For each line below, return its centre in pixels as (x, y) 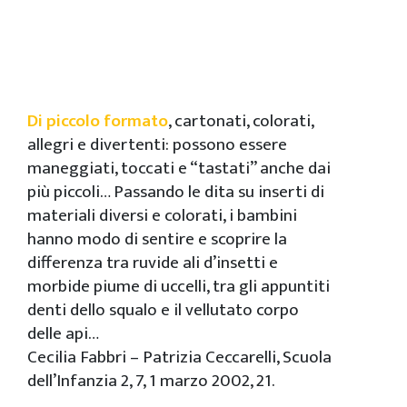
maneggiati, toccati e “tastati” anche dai (179, 168)
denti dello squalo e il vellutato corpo (163, 310)
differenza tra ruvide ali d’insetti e (153, 263)
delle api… (63, 333)
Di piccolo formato (98, 121)
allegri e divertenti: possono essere (157, 144)
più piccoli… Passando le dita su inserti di (176, 192)
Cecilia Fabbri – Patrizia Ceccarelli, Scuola (179, 357)
